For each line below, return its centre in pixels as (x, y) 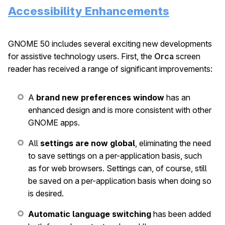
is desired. (46, 194)
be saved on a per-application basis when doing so (120, 181)
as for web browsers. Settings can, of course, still (118, 168)
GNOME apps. (54, 123)
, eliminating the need (173, 143)
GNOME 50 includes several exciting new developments (110, 44)
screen (187, 57)
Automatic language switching (90, 214)
